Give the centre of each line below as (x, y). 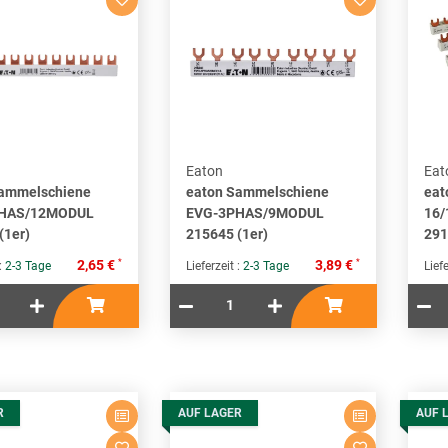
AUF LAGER (210, 413)
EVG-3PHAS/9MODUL (255, 212)
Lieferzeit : (214, 266)
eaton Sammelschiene (257, 191)
